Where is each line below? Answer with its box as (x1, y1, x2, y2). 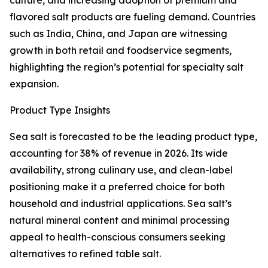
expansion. (10, 78, 59, 90)
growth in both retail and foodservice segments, (10, 44, 232, 57)
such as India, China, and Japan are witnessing (10, 28, 227, 40)
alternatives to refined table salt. (10, 248, 161, 260)
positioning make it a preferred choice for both (10, 181, 225, 193)
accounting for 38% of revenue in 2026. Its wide (10, 147, 228, 160)
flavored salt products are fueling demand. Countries (10, 11, 255, 23)
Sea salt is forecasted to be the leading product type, (10, 130, 257, 143)
